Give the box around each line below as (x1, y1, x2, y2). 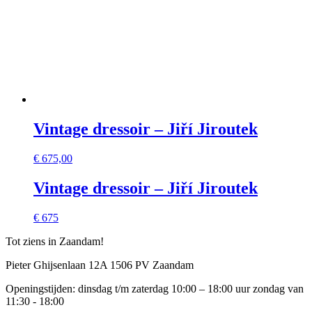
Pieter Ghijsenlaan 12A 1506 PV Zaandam (6, 259, 194, 272)
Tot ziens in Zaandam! (6, 235, 104, 248)
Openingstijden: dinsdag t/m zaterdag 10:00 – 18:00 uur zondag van (6, 283, 304, 295)
